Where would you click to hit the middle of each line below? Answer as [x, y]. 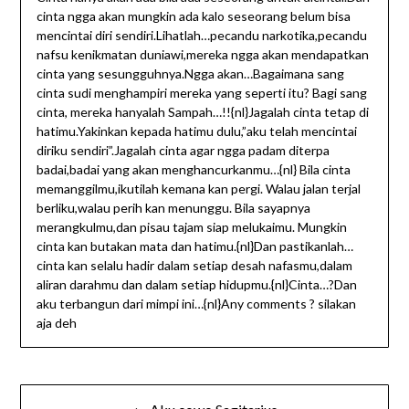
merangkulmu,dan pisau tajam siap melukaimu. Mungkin [191, 227]
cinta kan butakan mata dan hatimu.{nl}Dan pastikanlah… [194, 246]
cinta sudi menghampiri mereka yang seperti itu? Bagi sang [201, 93]
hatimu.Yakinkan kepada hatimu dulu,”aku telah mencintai [196, 131]
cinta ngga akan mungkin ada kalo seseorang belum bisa [193, 16]
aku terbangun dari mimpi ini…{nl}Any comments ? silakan [196, 304]
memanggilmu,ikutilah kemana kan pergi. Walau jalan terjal [198, 189]
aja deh [56, 323]
